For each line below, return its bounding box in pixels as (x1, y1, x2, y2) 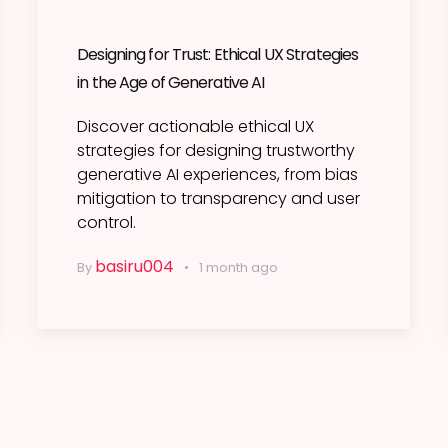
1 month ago (199, 258, 279, 278)
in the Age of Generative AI (77, 71, 265, 95)
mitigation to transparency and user (77, 187, 361, 211)
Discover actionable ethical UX (77, 115, 315, 139)
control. (77, 211, 137, 235)
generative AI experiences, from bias (77, 163, 359, 187)
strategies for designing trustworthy (77, 139, 356, 163)
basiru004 (95, 255, 175, 279)
